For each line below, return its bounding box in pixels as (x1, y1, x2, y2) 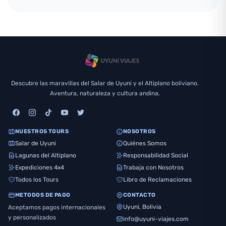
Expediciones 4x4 (15, 163, 64, 171)
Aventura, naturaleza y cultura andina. (50, 89, 160, 97)
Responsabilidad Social (123, 151, 188, 159)
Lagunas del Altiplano (15, 151, 76, 159)
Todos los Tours (15, 176, 59, 183)
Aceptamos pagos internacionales (8, 203, 105, 211)
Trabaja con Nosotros (123, 163, 184, 171)
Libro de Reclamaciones (123, 176, 192, 183)
